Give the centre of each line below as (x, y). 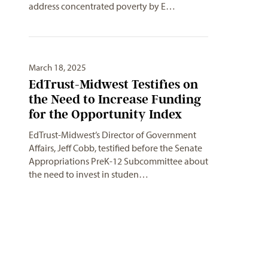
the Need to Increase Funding (115, 99)
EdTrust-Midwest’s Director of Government (112, 134)
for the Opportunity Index (105, 114)
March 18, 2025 (57, 67)
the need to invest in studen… (89, 174)
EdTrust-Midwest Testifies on (113, 84)
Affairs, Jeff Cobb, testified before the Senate (115, 147)
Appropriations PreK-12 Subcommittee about (118, 161)
